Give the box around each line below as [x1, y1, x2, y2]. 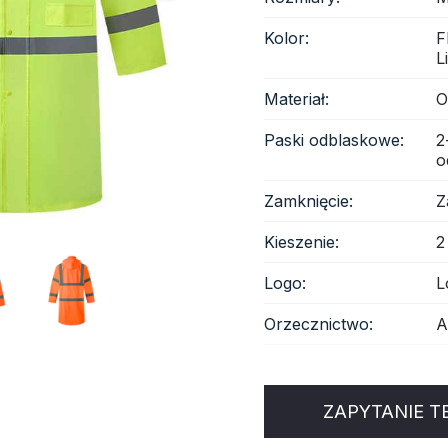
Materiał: [264, 89, 329, 109]
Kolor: [264, 28, 309, 48]
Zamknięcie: [264, 191, 353, 211]
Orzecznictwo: [264, 314, 373, 334]
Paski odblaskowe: [264, 130, 404, 150]
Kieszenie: [264, 232, 339, 252]
